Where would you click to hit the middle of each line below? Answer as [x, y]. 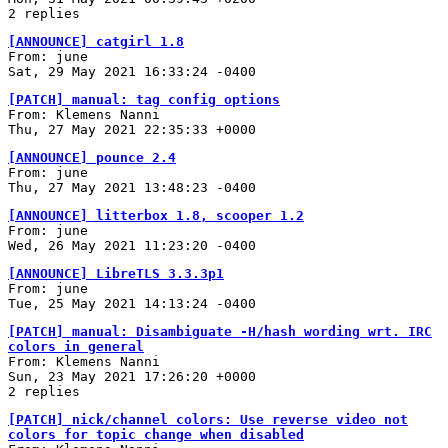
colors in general [76, 346]
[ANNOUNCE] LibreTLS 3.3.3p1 [116, 273]
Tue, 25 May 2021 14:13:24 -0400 [132, 303]
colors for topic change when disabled [156, 434]
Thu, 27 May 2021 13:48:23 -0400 [132, 187]
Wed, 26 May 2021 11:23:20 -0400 [132, 245]
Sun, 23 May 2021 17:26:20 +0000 [132, 376]
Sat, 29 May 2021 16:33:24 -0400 [132, 71]
